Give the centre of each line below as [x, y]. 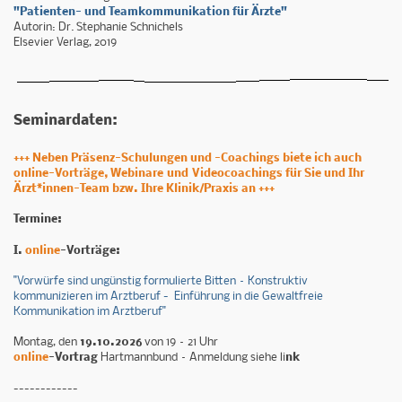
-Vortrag [73, 358]
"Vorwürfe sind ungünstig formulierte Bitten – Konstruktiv [161, 281]
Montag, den [47, 343]
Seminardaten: [66, 120]
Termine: [38, 220]
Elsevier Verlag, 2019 [65, 43]
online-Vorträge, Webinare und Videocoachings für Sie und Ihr [189, 174]
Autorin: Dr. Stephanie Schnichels [98, 28]
